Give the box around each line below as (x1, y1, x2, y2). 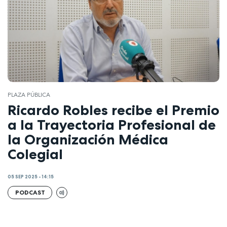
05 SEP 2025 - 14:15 (8, 173, 54, 180)
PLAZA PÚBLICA (8, 90, 50, 99)
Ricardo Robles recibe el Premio (8, 101, 219, 119)
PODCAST (15, 188, 45, 196)
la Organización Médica (8, 131, 168, 148)
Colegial (8, 145, 63, 163)
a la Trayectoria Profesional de (8, 116, 216, 134)
